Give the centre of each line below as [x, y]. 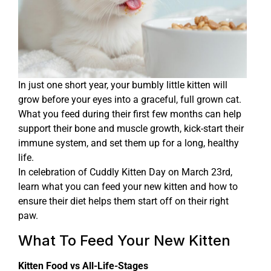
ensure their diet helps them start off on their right [123, 201]
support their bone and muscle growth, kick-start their [131, 129]
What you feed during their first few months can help [130, 114]
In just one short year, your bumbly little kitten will [123, 85]
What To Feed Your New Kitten [124, 240]
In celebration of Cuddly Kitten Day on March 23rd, [125, 172]
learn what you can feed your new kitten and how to [128, 187]
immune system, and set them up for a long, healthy [129, 143]
